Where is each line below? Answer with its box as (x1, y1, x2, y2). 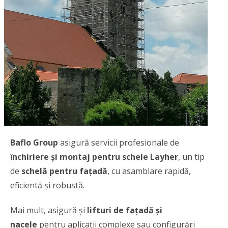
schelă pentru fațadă (21, 165, 107, 177)
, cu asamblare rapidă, (107, 165, 191, 177)
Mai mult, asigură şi (10, 204, 87, 216)
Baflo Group (10, 137, 58, 149)
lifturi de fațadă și (87, 204, 162, 216)
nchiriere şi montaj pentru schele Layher (12, 151, 178, 163)
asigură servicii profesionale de (58, 137, 179, 149)
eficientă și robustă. (10, 180, 84, 191)
